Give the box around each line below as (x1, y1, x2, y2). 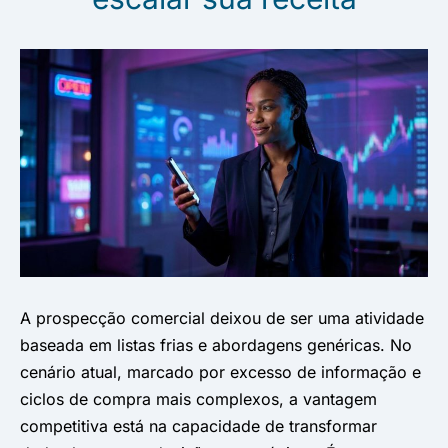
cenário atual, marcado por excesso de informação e (20, 361, 421, 382)
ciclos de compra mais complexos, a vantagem (20, 388, 377, 409)
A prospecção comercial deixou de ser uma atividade (20, 307, 424, 328)
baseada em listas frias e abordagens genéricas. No (20, 334, 412, 355)
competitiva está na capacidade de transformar (20, 415, 377, 436)
